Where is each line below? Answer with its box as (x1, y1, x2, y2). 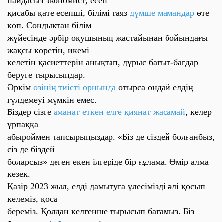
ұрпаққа (7, 119, 38, 129)
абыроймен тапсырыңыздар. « (7, 132, 122, 142)
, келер (185, 107, 212, 117)
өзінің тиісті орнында (33, 82, 116, 92)
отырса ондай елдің (116, 82, 193, 92)
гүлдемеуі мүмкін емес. (7, 95, 97, 105)
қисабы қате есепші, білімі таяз (7, 8, 127, 18)
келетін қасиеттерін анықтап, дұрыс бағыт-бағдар (7, 57, 198, 67)
